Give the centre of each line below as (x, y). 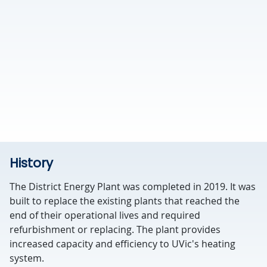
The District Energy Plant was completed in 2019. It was (133, 187)
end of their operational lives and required (105, 215)
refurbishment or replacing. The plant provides (115, 229)
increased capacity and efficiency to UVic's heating (122, 244)
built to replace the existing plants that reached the (125, 201)
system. (27, 258)
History (31, 163)
